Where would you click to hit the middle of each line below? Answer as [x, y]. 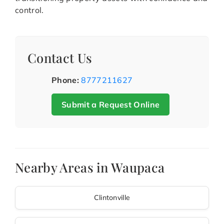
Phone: [65, 80]
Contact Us [60, 58]
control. [29, 10]
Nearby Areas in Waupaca [90, 167]
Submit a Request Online [111, 105]
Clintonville [112, 198]
